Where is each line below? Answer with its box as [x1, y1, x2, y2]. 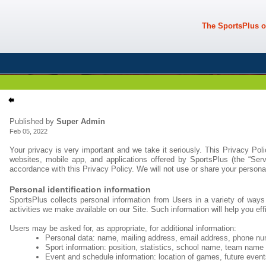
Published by [9, 117, 56, 126]
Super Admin [56, 117, 105, 126]
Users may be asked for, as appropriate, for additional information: [9, 224, 236, 233]
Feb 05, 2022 [9, 128, 47, 135]
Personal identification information [9, 185, 151, 194]
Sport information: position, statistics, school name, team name [45, 243, 264, 252]
